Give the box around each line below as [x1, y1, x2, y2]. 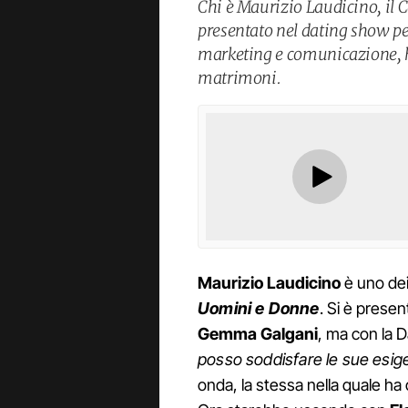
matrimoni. [198, 66, 281, 88]
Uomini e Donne [198, 299, 320, 319]
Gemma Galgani [198, 324, 318, 344]
